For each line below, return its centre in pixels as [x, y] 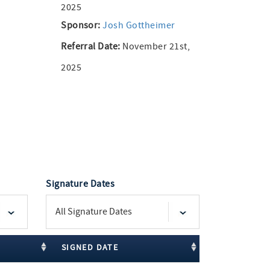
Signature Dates [80, 184]
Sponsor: [81, 25]
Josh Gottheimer [139, 25]
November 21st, [155, 46]
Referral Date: [91, 46]
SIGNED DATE [90, 247]
